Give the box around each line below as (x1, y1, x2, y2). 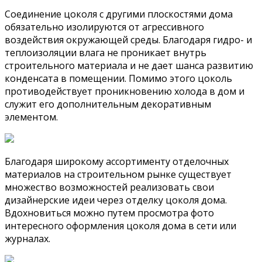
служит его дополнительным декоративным (5, 97, 211, 111)
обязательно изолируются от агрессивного (5, 20, 204, 33)
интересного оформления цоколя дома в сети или (5, 219, 236, 232)
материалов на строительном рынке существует (5, 167, 232, 181)
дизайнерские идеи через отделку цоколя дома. (5, 193, 227, 206)
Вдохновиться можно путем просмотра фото (5, 206, 214, 219)
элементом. (5, 110, 58, 123)
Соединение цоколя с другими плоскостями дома (5, 7, 233, 20)
